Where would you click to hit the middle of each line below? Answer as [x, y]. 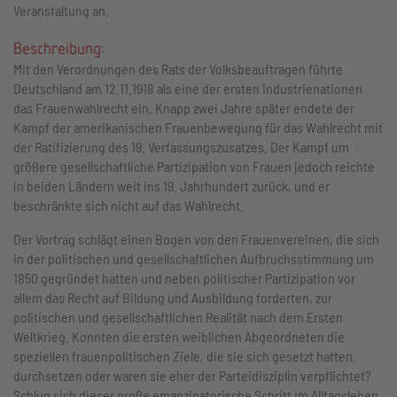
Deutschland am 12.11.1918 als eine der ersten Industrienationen [188, 88]
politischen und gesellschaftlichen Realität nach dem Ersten [178, 317]
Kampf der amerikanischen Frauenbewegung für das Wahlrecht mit [198, 127]
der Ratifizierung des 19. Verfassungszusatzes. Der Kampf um [181, 147]
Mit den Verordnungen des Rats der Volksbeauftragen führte [178, 69]
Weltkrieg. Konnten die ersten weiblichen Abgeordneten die [179, 336]
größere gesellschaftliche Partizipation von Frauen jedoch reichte [194, 166]
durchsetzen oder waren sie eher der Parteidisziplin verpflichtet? [192, 375]
